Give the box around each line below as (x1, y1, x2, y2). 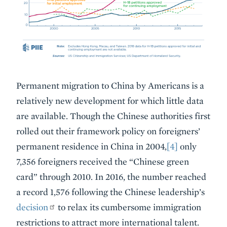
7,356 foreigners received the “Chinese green (16, 156, 189, 167)
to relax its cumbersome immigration (56, 201, 202, 212)
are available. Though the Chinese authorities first (16, 110, 210, 121)
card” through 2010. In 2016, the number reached (16, 171, 206, 182)
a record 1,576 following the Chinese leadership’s (16, 186, 205, 197)
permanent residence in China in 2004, (16, 140, 167, 152)
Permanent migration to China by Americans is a (16, 80, 204, 91)
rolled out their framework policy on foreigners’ (16, 125, 200, 136)
